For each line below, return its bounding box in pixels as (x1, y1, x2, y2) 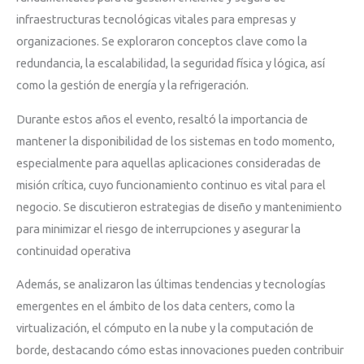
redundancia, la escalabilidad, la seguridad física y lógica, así (16, 56, 325, 71)
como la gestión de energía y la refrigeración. (16, 78, 249, 93)
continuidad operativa (16, 243, 131, 258)
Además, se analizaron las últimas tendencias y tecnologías (16, 277, 326, 292)
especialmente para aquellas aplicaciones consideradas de (16, 155, 321, 170)
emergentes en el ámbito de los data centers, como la (16, 299, 295, 314)
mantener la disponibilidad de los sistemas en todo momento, (16, 133, 335, 148)
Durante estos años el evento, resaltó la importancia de (16, 111, 308, 126)
